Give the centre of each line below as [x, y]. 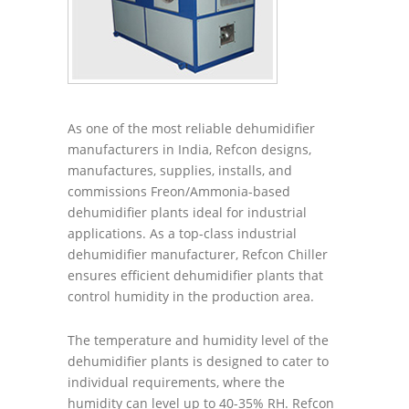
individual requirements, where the [176, 382]
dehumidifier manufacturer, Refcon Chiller [198, 254]
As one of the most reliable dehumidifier [191, 128]
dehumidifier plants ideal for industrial [187, 212]
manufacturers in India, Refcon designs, [189, 149]
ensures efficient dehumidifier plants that [195, 275]
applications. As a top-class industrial [182, 233]
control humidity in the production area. [191, 296]
